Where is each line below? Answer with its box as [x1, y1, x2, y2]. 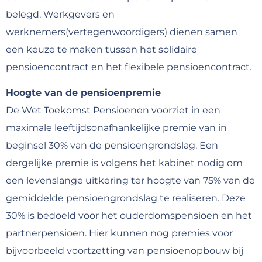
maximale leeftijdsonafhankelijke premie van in [6, 122, 227, 134]
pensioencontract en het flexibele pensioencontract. [6, 61, 251, 73]
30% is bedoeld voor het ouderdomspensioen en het [6, 210, 252, 222]
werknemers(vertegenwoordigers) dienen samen [6, 26, 237, 37]
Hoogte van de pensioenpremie [6, 87, 161, 99]
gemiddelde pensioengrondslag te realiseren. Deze [6, 192, 246, 204]
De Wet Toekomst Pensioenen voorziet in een [6, 105, 220, 116]
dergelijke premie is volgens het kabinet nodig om [6, 157, 243, 169]
